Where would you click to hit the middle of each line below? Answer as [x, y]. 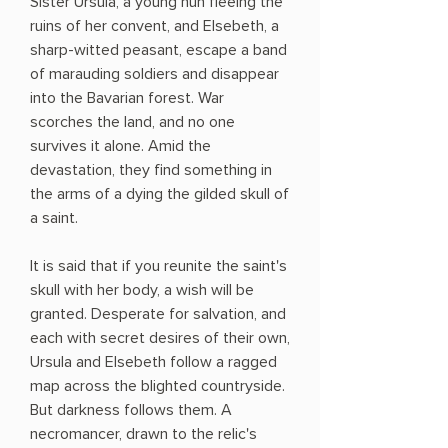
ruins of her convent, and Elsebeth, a [154, 26]
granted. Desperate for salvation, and [158, 314]
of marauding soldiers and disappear [154, 74]
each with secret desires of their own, [160, 338]
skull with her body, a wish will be [142, 290]
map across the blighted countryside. [157, 386]
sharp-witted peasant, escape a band [158, 50]
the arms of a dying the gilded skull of [159, 194]
